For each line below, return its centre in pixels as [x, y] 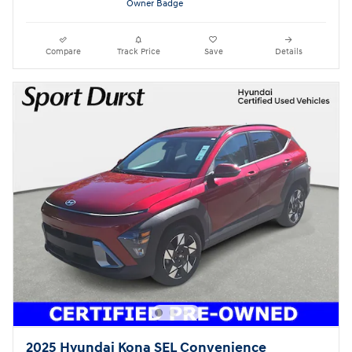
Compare [64, 51]
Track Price [138, 51]
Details [288, 51]
